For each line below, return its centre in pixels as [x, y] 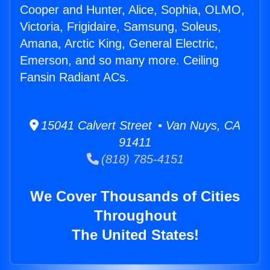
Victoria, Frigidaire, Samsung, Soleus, [121, 27]
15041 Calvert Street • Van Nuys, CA [140, 126]
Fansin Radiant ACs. [74, 77]
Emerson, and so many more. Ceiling [119, 61]
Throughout [135, 216]
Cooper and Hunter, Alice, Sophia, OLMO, [132, 10]
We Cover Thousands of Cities [135, 196]
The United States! [135, 235]
